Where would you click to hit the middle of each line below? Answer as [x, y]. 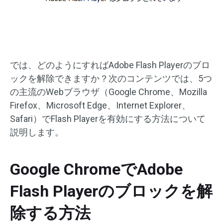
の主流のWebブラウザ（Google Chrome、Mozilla [109, 92]
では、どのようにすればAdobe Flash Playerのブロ [110, 65]
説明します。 [37, 132]
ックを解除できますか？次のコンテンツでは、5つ [111, 78]
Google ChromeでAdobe [96, 169]
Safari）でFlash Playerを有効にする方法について [108, 119]
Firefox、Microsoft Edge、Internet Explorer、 [100, 105]
